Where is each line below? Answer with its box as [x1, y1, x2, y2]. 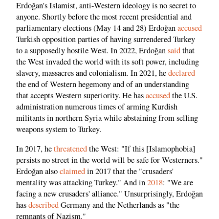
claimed [60, 165, 85, 176]
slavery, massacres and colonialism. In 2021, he [16, 67, 168, 79]
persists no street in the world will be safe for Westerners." [16, 154, 203, 165]
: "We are [163, 176, 193, 188]
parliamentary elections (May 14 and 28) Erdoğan [16, 22, 177, 34]
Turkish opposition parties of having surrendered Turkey [16, 34, 195, 45]
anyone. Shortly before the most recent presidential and [16, 11, 192, 22]
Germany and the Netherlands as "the [59, 199, 179, 210]
